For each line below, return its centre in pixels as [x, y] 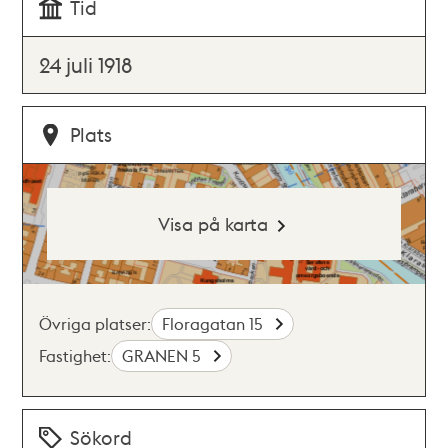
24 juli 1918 [86, 64]
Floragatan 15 [215, 323]
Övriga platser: [95, 323]
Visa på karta [212, 223]
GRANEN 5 [164, 355]
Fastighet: [75, 355]
